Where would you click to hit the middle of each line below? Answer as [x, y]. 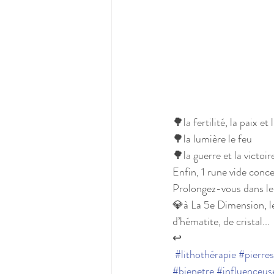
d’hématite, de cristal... [221, 221]
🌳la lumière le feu [212, 139]
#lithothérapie [206, 254]
